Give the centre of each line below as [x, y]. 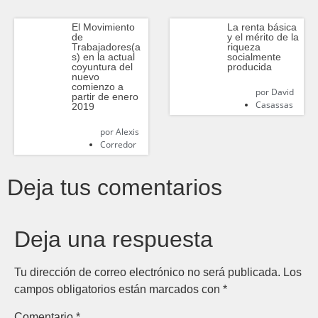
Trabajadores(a [106, 46]
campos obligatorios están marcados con [119, 289]
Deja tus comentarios [115, 187]
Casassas [274, 104]
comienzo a [97, 86]
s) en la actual [103, 56]
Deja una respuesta [114, 239]
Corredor [118, 144]
